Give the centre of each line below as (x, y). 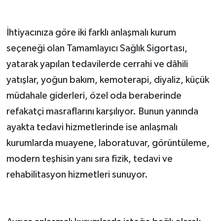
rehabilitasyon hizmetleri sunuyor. (77, 175)
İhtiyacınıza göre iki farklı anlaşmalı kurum (91, 33)
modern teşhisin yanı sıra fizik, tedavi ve (89, 159)
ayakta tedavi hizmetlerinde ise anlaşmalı (92, 128)
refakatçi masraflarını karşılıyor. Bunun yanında (102, 112)
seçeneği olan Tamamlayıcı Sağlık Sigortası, (97, 49)
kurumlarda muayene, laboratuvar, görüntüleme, (108, 143)
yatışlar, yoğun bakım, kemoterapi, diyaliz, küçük (108, 80)
